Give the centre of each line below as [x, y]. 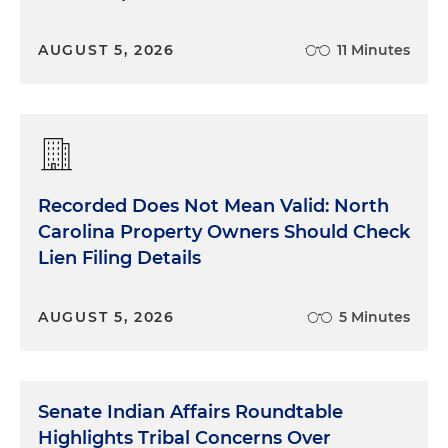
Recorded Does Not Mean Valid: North [213, 205]
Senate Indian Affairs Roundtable [190, 411]
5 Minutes [374, 316]
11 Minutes [373, 49]
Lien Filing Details [119, 257]
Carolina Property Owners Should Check [224, 231]
